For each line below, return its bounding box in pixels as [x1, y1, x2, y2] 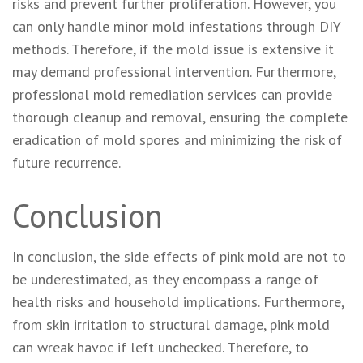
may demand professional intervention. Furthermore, [12, 62, 335, 81]
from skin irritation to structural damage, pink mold [12, 314, 330, 334]
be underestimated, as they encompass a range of [12, 269, 318, 288]
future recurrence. [12, 152, 121, 172]
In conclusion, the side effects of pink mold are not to [12, 246, 346, 266]
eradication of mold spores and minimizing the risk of [12, 130, 342, 149]
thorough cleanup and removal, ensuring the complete [12, 107, 348, 126]
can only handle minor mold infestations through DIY [12, 16, 341, 36]
